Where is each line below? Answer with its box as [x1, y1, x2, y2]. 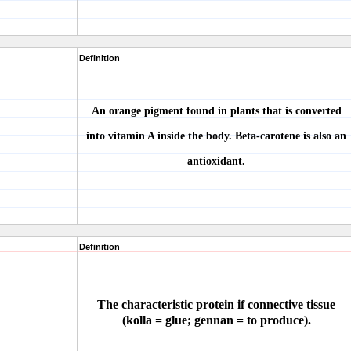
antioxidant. [187, 155, 245, 167]
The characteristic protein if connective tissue [97, 298, 335, 311]
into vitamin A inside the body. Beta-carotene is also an [86, 130, 346, 142]
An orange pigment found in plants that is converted [91, 105, 342, 117]
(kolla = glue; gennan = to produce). [121, 313, 311, 327]
